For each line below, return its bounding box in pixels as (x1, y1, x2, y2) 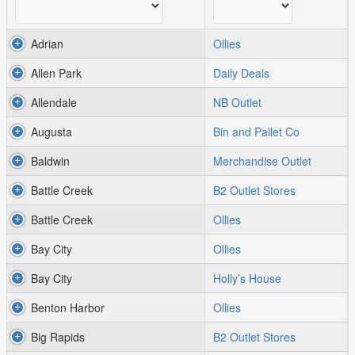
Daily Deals (213, 65, 269, 81)
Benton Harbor (31, 300, 105, 315)
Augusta (31, 124, 72, 139)
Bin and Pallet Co (213, 124, 300, 139)
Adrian (31, 36, 63, 52)
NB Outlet (213, 94, 261, 110)
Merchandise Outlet (213, 153, 311, 169)
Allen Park (31, 65, 82, 81)
